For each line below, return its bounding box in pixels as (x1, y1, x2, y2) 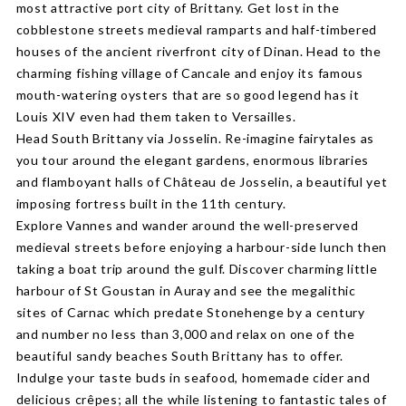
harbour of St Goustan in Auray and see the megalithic (15, 283, 356, 298)
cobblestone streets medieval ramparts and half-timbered (15, 22, 378, 37)
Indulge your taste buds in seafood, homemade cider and (15, 370, 371, 385)
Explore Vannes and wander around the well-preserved (15, 217, 359, 233)
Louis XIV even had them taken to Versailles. (15, 109, 300, 124)
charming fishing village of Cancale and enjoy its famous (15, 65, 363, 81)
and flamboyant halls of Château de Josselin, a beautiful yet (15, 174, 388, 189)
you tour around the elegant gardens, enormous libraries (15, 152, 370, 168)
